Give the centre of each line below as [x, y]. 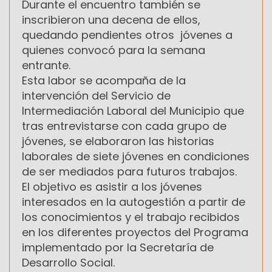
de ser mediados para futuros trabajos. [129, 172]
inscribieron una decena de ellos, [111, 20]
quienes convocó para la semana [114, 50]
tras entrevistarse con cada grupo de [124, 126]
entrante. [46, 66]
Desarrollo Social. [68, 263]
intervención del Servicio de [96, 96]
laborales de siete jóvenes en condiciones [136, 157]
